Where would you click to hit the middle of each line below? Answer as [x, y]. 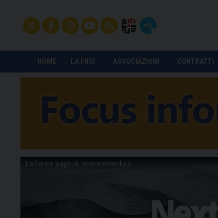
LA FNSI [82, 61]
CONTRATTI [195, 61]
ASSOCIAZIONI [136, 61]
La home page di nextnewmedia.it [79, 163]
